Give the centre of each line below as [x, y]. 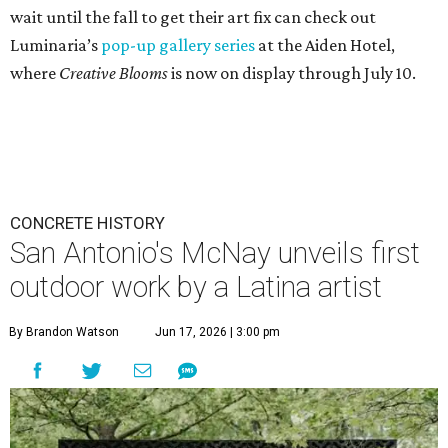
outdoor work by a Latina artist [196, 287]
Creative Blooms [113, 73]
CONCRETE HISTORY [87, 223]
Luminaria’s [55, 45]
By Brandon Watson [64, 332]
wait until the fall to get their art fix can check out [193, 17]
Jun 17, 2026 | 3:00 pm [217, 332]
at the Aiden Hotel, [325, 45]
